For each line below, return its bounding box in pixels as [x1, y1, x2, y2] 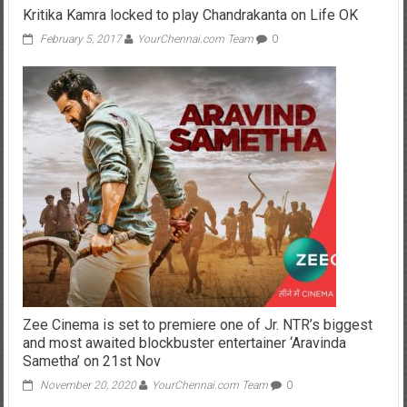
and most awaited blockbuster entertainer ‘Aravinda [22, 333, 346, 352]
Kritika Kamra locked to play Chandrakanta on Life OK [22, 5, 358, 24]
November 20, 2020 [39, 378, 136, 392]
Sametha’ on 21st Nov [22, 352, 161, 370]
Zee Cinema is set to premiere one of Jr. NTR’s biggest [22, 315, 372, 333]
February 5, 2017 [39, 32, 122, 45]
